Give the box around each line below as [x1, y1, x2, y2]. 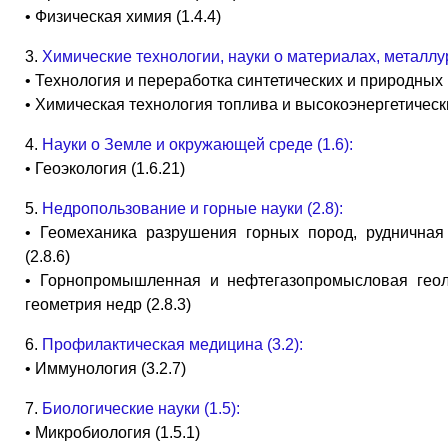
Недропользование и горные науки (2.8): [42, 199, 343, 217]
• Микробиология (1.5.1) [25, 423, 200, 441]
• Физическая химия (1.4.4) [25, 7, 221, 25]
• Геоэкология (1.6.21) [25, 159, 185, 177]
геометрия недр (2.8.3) [25, 295, 191, 313]
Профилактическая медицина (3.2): [42, 335, 303, 353]
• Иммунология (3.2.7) [25, 359, 186, 377]
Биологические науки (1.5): [42, 399, 240, 417]
